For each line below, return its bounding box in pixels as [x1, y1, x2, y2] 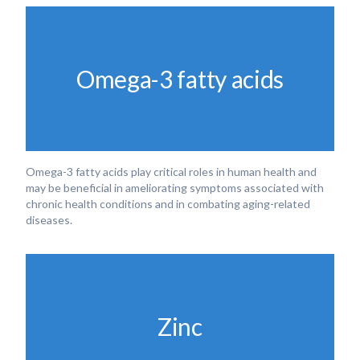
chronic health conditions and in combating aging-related [26, 197, 310, 211]
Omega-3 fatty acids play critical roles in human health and [26, 165, 317, 178]
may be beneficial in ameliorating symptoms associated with [26, 181, 324, 194]
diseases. [26, 213, 72, 227]
